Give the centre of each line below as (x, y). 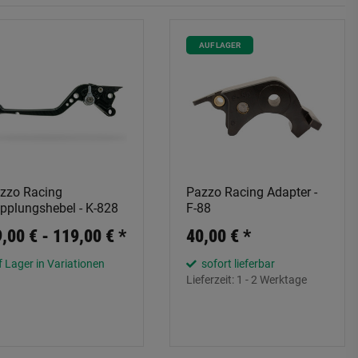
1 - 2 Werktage (272, 280)
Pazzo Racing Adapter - (252, 192)
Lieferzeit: (211, 280)
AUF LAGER (220, 45)
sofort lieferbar (237, 264)
